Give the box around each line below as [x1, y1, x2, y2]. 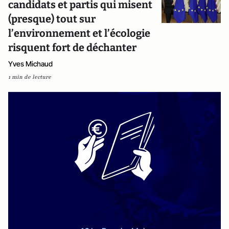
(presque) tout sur [8, 13, 96, 25]
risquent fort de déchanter [8, 41, 136, 54]
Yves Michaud [8, 59, 53, 68]
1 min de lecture [8, 73, 51, 81]
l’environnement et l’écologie [8, 27, 150, 39]
